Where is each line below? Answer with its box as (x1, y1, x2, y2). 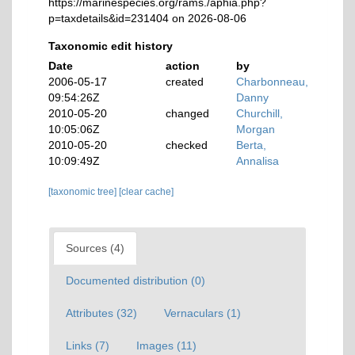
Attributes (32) (66, 307, 137, 319)
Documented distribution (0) (66, 274, 205, 287)
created (166, 75, 204, 88)
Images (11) (136, 339, 197, 352)
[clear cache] (119, 186, 174, 197)
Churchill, (236, 107, 284, 120)
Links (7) (66, 339, 109, 352)
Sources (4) (66, 242, 124, 254)
